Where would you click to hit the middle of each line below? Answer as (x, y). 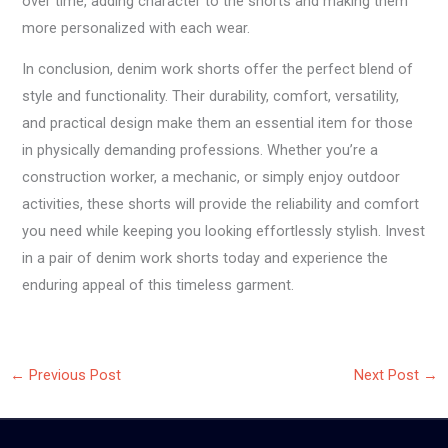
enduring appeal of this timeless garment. (158, 285)
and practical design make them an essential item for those (218, 123)
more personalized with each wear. (136, 27)
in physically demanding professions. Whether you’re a (200, 150)
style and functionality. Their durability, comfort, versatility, (211, 96)
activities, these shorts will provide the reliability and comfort (221, 204)
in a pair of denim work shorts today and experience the (205, 258)
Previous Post (72, 374)
